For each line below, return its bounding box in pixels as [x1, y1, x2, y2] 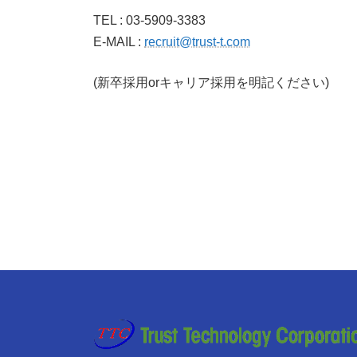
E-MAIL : [93, 34, 144, 49]
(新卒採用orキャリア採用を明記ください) [93, 75, 329, 89]
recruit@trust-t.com [144, 34, 250, 49]
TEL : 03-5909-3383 [93, 13, 206, 27]
